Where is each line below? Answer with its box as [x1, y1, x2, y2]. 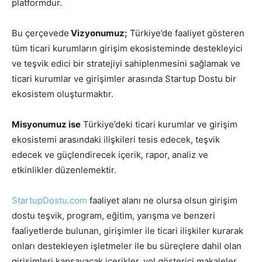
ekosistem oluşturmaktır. [12, 88, 113, 99]
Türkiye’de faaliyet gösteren [127, 27, 244, 39]
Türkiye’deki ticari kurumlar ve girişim [81, 119, 237, 130]
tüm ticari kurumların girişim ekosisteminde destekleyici [12, 43, 243, 54]
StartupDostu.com [12, 195, 87, 206]
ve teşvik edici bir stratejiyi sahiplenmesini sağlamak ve [12, 58, 240, 69]
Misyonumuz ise [12, 119, 81, 130]
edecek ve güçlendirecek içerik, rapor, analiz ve [12, 149, 208, 160]
